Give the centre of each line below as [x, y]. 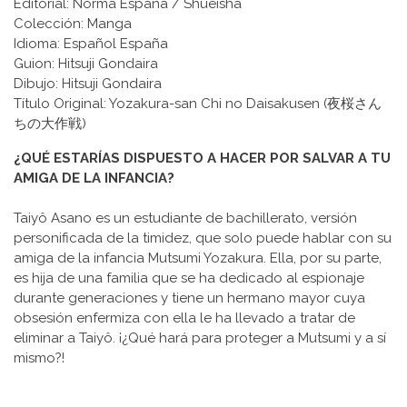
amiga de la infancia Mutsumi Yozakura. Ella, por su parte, [198, 258]
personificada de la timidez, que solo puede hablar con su [203, 238]
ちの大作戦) [50, 123]
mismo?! [39, 357]
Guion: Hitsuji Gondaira [86, 63]
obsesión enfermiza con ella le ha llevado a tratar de [184, 318]
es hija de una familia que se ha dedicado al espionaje [189, 278]
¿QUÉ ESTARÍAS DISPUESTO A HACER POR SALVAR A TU [202, 158]
